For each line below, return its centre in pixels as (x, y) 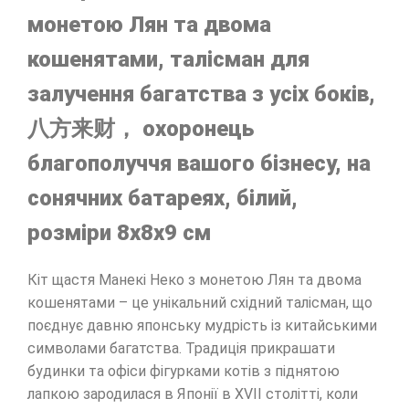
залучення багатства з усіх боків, (201, 94)
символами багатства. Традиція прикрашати (181, 349)
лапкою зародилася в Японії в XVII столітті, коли (193, 394)
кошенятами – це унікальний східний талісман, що (200, 303)
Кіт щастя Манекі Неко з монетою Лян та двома (194, 280)
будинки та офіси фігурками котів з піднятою (184, 372)
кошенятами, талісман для (168, 60)
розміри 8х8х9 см (122, 233)
